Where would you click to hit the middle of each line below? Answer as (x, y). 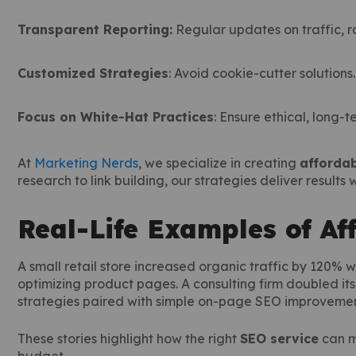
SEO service (279, 339)
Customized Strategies (93, 73)
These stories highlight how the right (129, 339)
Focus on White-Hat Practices (116, 117)
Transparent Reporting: (95, 29)
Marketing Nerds (86, 163)
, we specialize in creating (219, 163)
